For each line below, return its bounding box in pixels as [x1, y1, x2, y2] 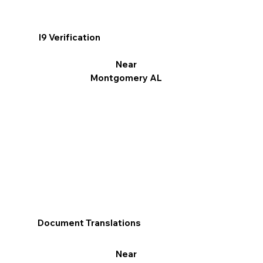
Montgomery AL [90, 72, 162, 84]
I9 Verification [39, 31, 101, 43]
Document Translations [38, 217, 141, 228]
